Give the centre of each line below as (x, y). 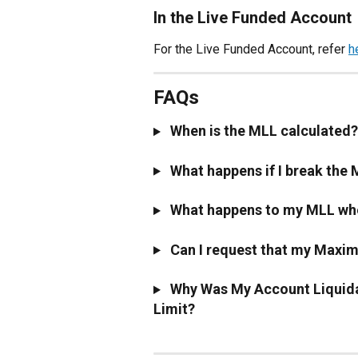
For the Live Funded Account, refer (251, 49)
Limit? (174, 309)
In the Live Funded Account (253, 17)
